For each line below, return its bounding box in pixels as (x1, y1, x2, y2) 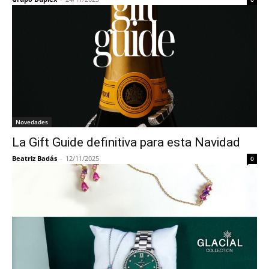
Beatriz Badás (12, 154, 57, 163)
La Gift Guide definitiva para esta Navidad (12, 135, 240, 150)
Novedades (16, 118, 48, 126)
